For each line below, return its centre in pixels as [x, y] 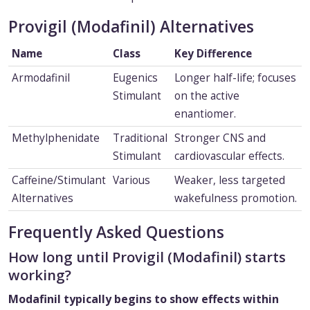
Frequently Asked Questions [116, 232]
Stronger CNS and [220, 138]
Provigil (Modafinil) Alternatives [131, 27]
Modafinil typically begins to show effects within [144, 299]
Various [131, 181]
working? [40, 275]
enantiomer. [205, 114]
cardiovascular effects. [229, 156]
